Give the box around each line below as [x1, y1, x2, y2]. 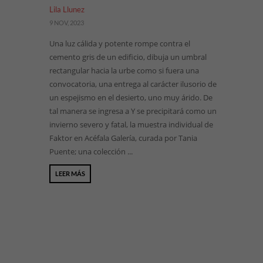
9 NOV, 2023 [49, 19, 84, 26]
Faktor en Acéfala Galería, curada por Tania [49, 133, 197, 143]
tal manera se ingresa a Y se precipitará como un [49, 106, 217, 116]
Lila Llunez [49, 5, 85, 14]
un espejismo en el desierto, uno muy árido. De [49, 92, 213, 103]
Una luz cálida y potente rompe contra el [49, 38, 190, 49]
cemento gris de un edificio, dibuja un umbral [49, 52, 207, 62]
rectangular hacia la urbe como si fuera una [49, 65, 199, 76]
